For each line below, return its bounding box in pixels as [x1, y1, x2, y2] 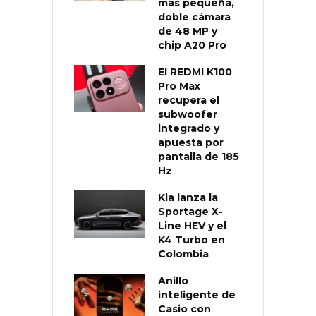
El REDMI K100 [158, 65, 232, 78]
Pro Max [158, 79, 200, 92]
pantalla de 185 [158, 150, 239, 163]
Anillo [158, 274, 188, 287]
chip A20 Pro [158, 38, 226, 51]
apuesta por [158, 135, 224, 149]
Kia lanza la [158, 190, 218, 204]
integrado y [158, 121, 219, 135]
